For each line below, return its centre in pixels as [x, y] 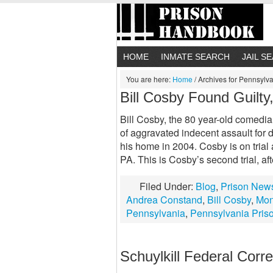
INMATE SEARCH [195, 57]
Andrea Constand [164, 200]
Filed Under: [168, 186]
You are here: [149, 79]
